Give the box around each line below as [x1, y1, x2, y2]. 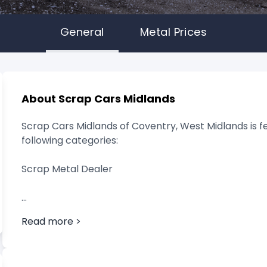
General [60, 24, 104, 39]
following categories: [21, 133, 118, 147]
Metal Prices [139, 24, 207, 39]
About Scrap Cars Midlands [21, 91, 175, 106]
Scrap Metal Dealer [21, 162, 113, 176]
